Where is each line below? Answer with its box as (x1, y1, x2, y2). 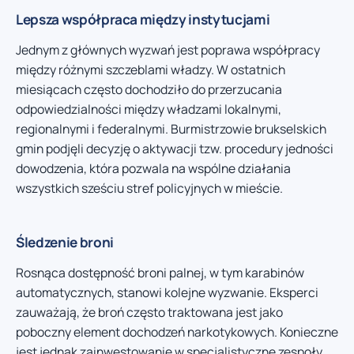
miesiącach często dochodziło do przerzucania (16, 80, 282, 98)
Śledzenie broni (16, 232, 114, 251)
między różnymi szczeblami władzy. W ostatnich (16, 60, 285, 78)
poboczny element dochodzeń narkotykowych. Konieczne (16, 322, 338, 341)
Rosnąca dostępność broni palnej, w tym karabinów (16, 263, 304, 281)
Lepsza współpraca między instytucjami (16, 9, 270, 28)
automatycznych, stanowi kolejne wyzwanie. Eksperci (16, 283, 318, 301)
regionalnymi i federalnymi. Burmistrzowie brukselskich (16, 119, 326, 137)
